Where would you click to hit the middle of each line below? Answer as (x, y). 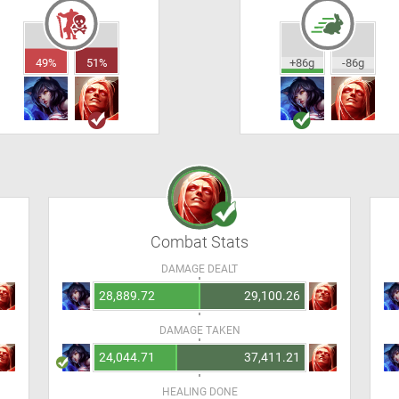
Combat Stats (199, 242)
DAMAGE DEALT (199, 269)
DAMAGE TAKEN (199, 330)
